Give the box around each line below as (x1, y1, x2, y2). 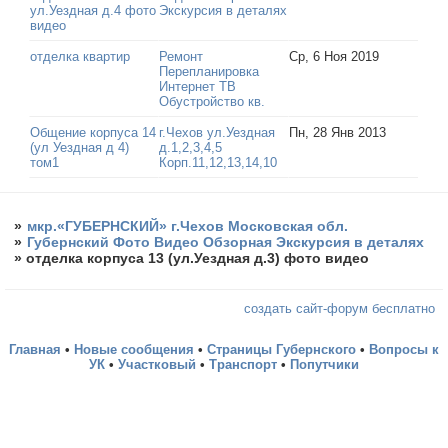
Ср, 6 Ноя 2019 (289, 49, 380, 65)
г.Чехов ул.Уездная (159, 125, 276, 141)
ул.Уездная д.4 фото (30, 3, 157, 19)
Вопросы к (369, 342, 439, 358)
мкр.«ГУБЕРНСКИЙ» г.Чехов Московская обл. (27, 218, 349, 235)
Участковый (118, 357, 196, 373)
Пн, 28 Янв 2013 (289, 125, 387, 141)
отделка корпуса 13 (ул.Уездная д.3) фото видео (26, 250, 370, 267)
